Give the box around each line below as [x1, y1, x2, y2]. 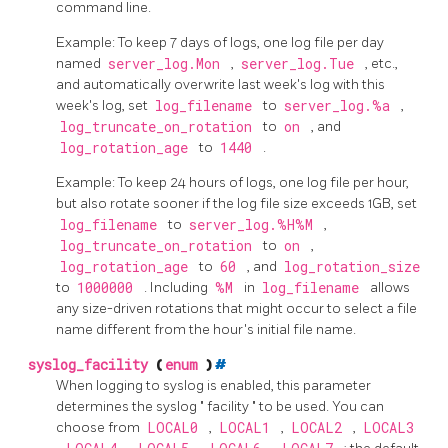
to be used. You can [259, 398, 384, 416]
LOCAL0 [146, 419, 206, 438]
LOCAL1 [218, 419, 278, 438]
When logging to [56, 377, 163, 395]
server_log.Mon [107, 55, 228, 74]
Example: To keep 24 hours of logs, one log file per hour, [56, 174, 409, 192]
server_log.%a [283, 97, 398, 116]
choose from [56, 419, 143, 437]
